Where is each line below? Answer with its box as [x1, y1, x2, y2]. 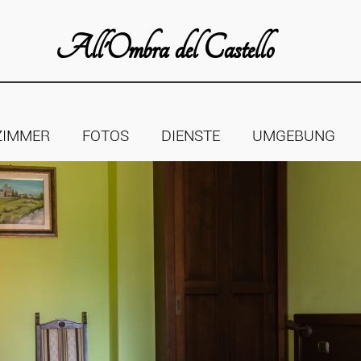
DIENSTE [160, 126, 220, 145]
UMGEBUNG [251, 126, 335, 145]
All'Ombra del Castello [55, 31, 274, 67]
